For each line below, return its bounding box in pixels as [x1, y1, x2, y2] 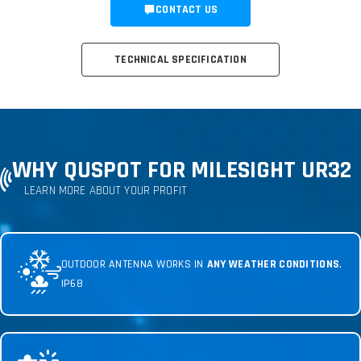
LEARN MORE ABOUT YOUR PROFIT [24, 183, 187, 198]
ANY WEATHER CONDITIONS [206, 256, 340, 272]
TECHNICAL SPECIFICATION [114, 52, 247, 67]
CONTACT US [156, 2, 218, 17]
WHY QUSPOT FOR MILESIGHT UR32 [12, 154, 351, 185]
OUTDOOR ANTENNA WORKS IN [60, 256, 207, 272]
